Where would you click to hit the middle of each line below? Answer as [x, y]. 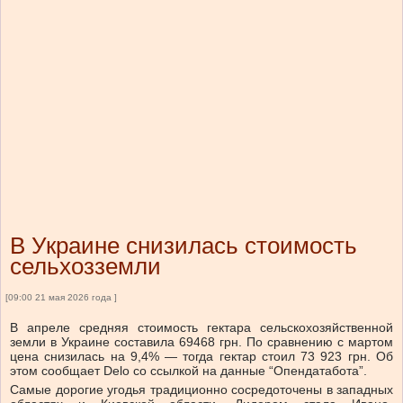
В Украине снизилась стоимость [184, 246]
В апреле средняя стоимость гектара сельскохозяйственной [201, 328]
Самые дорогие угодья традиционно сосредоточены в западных [201, 390]
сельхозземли [85, 267]
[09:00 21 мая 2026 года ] [61, 298]
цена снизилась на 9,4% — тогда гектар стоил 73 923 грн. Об [201, 357]
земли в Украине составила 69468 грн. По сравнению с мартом [201, 342]
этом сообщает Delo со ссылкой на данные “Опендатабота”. [188, 371]
